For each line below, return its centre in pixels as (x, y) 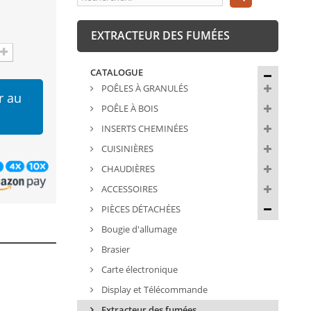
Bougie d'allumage (138, 229)
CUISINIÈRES (126, 149)
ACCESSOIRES (128, 189)
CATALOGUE (116, 73)
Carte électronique (138, 270)
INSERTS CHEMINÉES (143, 129)
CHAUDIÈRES (127, 169)
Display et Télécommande (153, 290)
